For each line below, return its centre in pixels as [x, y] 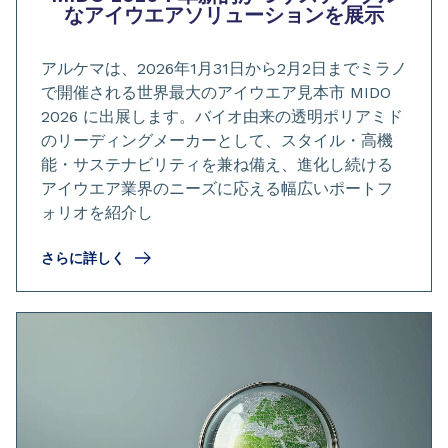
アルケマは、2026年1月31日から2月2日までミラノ [224, 68]
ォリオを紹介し [97, 212]
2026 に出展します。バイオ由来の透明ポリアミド [222, 116]
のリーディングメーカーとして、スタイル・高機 [217, 140]
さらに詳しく [83, 257]
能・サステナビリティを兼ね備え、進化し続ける [217, 164]
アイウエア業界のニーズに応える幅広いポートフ [217, 188]
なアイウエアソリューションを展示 [224, 14]
